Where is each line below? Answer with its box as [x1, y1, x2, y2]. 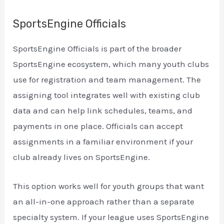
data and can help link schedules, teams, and [13, 105, 193, 115]
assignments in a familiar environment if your [13, 136, 193, 146]
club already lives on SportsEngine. [13, 151, 150, 162]
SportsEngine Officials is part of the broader [13, 43, 182, 53]
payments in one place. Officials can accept [13, 120, 183, 131]
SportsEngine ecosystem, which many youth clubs [13, 58, 209, 69]
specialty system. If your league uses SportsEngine [13, 211, 209, 222]
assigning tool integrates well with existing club [13, 89, 200, 100]
